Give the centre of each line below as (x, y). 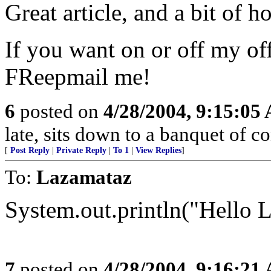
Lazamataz (84, 177)
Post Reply (30, 150)
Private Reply (81, 150)
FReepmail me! (78, 77)
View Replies (158, 150)
